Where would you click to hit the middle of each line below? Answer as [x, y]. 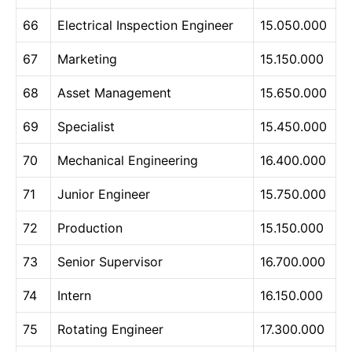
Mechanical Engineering [128, 160]
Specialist [86, 126]
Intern [74, 295]
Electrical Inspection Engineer [145, 25]
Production [90, 227]
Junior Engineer [104, 194]
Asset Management [114, 92]
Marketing [87, 59]
